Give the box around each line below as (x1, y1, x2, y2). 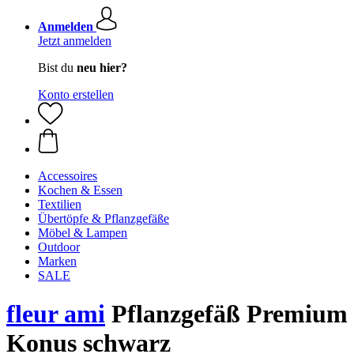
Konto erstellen (38, 88, 114, 101)
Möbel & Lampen (38, 226, 127, 239)
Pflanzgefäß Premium (105, 299, 348, 329)
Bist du (38, 61, 77, 74)
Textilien (38, 198, 81, 211)
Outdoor (38, 240, 80, 254)
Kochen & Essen (38, 183, 122, 197)
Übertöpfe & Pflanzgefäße (38, 212, 169, 225)
